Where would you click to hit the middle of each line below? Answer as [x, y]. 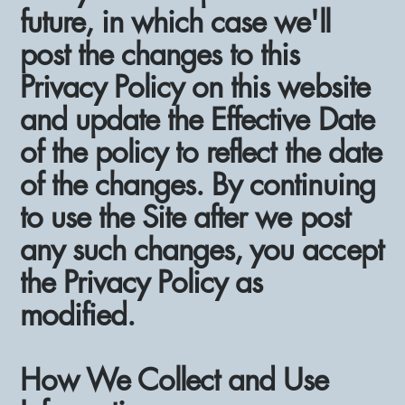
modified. [78, 315]
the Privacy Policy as [141, 282]
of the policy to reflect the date [201, 152]
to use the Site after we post [185, 217]
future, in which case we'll [175, 22]
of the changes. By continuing [198, 184]
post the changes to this [160, 54]
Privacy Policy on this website [195, 87]
